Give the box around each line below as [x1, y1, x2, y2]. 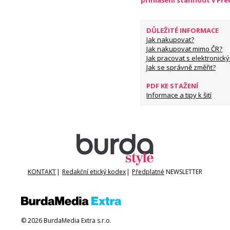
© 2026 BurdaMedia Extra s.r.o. [21, 216, 111, 225]
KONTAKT [28, 167, 56, 177]
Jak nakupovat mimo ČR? [146, 44, 222, 54]
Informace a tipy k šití [146, 90, 212, 100]
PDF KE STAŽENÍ [146, 81, 198, 91]
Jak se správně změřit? [146, 63, 216, 72]
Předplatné [132, 167, 164, 177]
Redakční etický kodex [62, 167, 126, 177]
